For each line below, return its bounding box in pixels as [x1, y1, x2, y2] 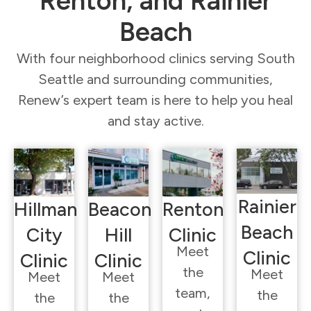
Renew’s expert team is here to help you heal [18, 92, 293, 109]
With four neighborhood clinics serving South [16, 50, 295, 67]
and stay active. [107, 112, 204, 130]
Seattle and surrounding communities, [38, 71, 273, 88]
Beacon [88, 198, 151, 221]
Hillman [14, 198, 77, 221]
